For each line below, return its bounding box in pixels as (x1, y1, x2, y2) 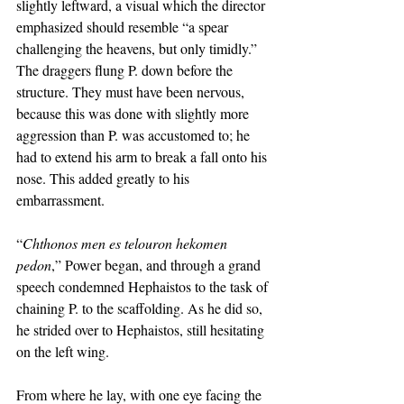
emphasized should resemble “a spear (16, 17, 232, 36)
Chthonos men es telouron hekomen (23, 234, 231, 252)
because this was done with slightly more (16, 104, 252, 123)
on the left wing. (16, 342, 114, 361)
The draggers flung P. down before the (16, 60, 236, 79)
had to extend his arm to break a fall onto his (16, 147, 271, 166)
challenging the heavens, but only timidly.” (16, 39, 261, 58)
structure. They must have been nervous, (16, 82, 248, 101)
